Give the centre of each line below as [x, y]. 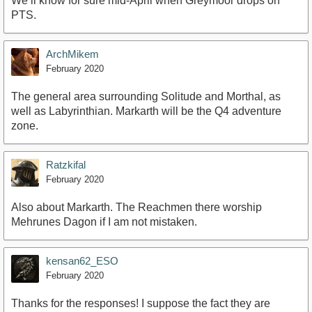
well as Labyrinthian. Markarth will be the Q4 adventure [146, 111]
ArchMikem [72, 54]
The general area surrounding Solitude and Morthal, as [146, 97]
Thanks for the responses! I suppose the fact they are [141, 304]
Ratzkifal [66, 165]
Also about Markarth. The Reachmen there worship [136, 208]
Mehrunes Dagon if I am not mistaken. [104, 222]
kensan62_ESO [82, 261]
